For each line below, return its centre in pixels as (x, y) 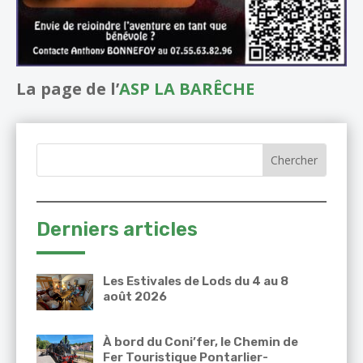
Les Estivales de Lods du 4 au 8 (196, 282)
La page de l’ (68, 89)
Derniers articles (117, 230)
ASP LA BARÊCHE (187, 89)
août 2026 (135, 297)
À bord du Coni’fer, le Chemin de (201, 342)
